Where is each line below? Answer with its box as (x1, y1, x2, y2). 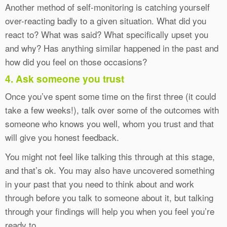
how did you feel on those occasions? (5, 55, 147, 68)
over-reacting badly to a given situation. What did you (5, 14, 206, 27)
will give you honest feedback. (5, 131, 119, 144)
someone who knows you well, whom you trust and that (5, 117, 214, 130)
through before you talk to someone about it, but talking (5, 191, 213, 204)
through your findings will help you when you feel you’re (5, 205, 214, 218)
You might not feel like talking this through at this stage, (5, 150, 215, 163)
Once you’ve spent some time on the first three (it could (5, 90, 216, 103)
